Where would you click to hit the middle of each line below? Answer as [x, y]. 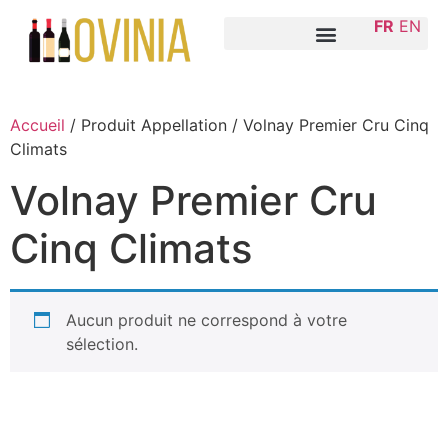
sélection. [102, 343]
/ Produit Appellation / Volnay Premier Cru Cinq [247, 124]
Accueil [37, 124]
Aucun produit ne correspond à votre [206, 319]
